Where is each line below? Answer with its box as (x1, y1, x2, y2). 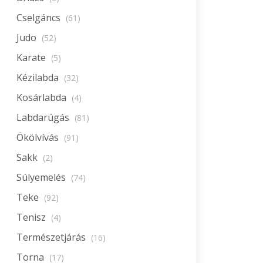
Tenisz (16, 211, 48, 224)
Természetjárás (16, 231, 88, 244)
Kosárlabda (16, 91, 69, 104)
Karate (16, 51, 48, 64)
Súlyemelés (16, 171, 68, 184)
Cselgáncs (16, 11, 63, 24)
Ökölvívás (16, 131, 61, 144)
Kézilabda (16, 71, 61, 84)
